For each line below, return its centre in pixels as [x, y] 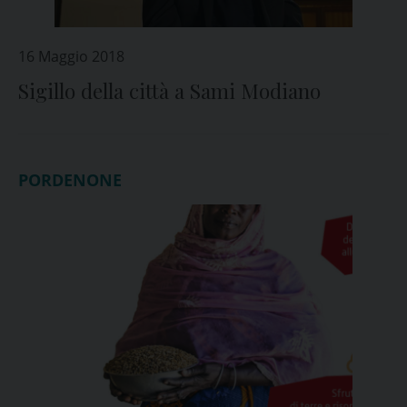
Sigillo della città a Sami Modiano [169, 91]
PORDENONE [70, 180]
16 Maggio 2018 [71, 56]
